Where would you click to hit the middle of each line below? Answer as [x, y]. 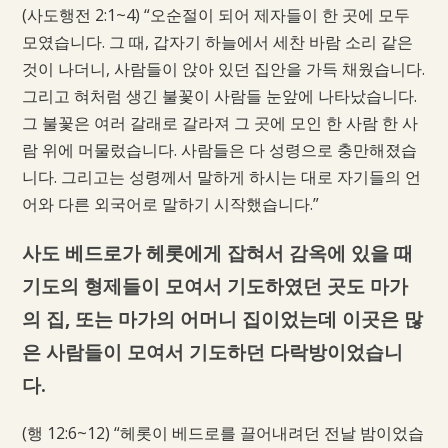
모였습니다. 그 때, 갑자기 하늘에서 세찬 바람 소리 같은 [217, 41]
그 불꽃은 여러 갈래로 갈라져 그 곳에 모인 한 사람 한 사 [219, 122]
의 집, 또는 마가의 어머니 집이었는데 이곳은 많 [222, 319]
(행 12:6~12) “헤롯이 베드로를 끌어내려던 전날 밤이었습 [222, 433]
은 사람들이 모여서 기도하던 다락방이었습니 [212, 352]
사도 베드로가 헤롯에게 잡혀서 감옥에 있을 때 [217, 253]
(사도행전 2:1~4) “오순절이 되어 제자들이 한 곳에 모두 [215, 14]
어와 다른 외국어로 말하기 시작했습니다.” [170, 203]
